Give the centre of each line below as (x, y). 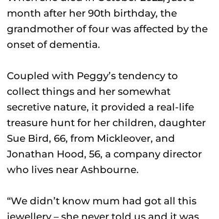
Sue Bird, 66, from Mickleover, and (91, 138)
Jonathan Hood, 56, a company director (104, 154)
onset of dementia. (54, 44)
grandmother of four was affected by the (107, 29)
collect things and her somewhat (89, 91)
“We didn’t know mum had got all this (102, 201)
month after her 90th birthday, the (92, 13)
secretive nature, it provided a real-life (100, 107)
